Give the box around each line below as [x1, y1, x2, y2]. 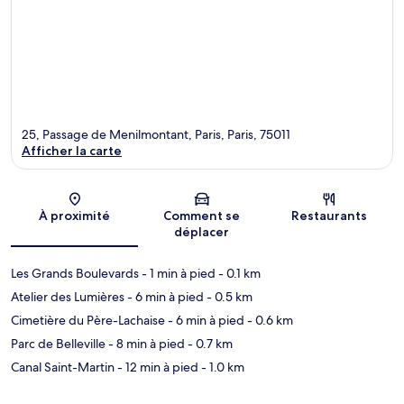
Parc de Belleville [11, 335, 106, 353]
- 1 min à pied [139, 265, 216, 282]
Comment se [163, 207, 241, 225]
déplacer [174, 224, 230, 241]
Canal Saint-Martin [11, 359, 115, 376]
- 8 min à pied [106, 335, 185, 353]
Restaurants [291, 207, 368, 225]
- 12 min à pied [115, 359, 198, 376]
